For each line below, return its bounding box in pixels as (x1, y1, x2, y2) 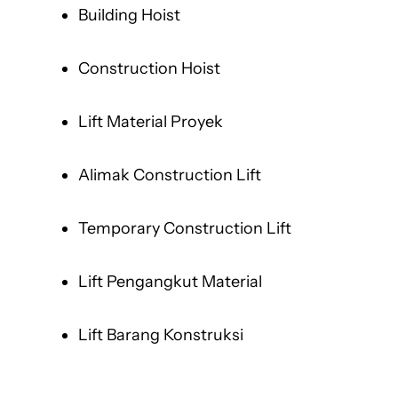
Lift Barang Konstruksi (78, 325, 243, 346)
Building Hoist (78, 5, 180, 26)
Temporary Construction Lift (78, 219, 291, 239)
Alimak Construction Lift (78, 165, 261, 186)
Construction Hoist (78, 59, 220, 79)
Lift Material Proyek (78, 112, 223, 132)
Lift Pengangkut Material (78, 272, 262, 292)
